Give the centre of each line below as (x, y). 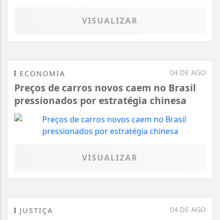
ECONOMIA (41, 73)
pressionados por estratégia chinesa (100, 100)
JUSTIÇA (35, 210)
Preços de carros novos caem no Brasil (105, 87)
